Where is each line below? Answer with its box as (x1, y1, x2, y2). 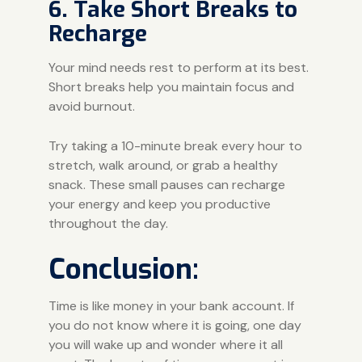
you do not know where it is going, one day (48, 316, 301, 334)
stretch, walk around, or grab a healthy (48, 156, 278, 174)
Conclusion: (48, 250, 199, 288)
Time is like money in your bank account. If (48, 297, 294, 314)
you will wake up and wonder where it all (48, 335, 283, 353)
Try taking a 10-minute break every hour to (48, 137, 302, 154)
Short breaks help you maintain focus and (48, 78, 294, 95)
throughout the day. (48, 214, 168, 232)
